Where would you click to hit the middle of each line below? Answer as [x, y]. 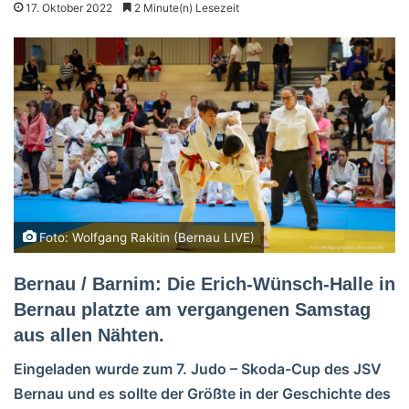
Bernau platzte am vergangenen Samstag [192, 309]
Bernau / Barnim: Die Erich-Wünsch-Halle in [204, 283]
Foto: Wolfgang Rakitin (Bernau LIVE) [145, 237]
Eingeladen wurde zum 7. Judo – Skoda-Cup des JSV [198, 368]
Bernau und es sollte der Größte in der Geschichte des [202, 393]
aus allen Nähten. [89, 335]
